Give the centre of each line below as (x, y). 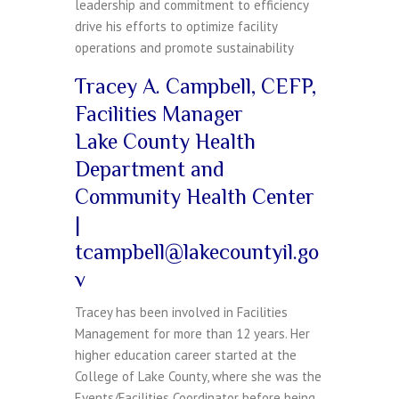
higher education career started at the (186, 355)
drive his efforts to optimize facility (176, 27)
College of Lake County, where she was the (198, 377)
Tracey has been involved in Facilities (181, 313)
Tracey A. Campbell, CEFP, (195, 86)
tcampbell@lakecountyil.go (197, 252)
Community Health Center (195, 197)
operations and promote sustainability (184, 48)
